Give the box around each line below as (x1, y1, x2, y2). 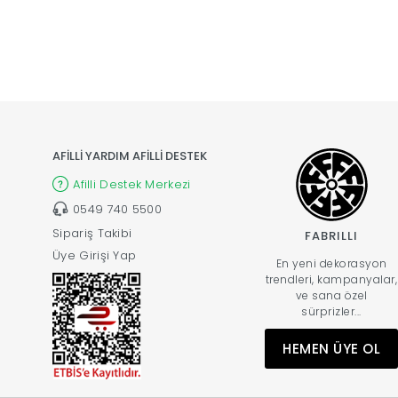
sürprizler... (301, 303, 362, 319)
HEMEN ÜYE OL (283, 338, 380, 358)
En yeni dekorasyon (275, 255, 387, 271)
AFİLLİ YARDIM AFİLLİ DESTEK (52, 147, 208, 165)
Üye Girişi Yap (52, 247, 137, 265)
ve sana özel (295, 287, 368, 303)
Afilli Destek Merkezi (73, 175, 191, 193)
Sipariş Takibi (52, 225, 132, 243)
